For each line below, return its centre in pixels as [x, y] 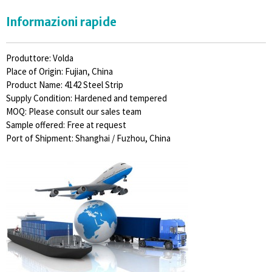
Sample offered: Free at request [66, 125]
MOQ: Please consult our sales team [74, 112]
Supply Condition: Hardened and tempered [87, 98]
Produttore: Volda [40, 58]
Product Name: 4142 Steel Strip [65, 85]
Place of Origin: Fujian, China [59, 72]
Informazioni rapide [61, 22]
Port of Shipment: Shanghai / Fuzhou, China [88, 138]
